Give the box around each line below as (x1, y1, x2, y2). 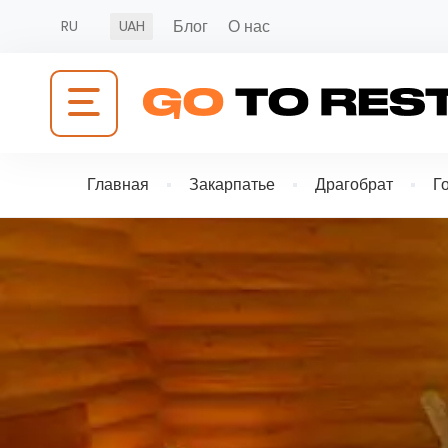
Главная (87, 173, 149, 196)
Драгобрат (315, 173, 393, 196)
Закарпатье (189, 173, 275, 196)
